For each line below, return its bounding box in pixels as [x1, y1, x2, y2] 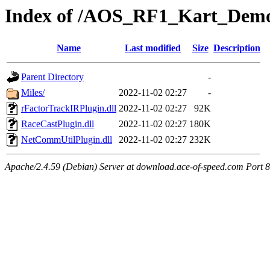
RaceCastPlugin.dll [21, 119, 94, 130]
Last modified [125, 43, 181, 54]
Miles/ [21, 87, 45, 98]
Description [213, 43, 260, 54]
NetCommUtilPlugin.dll [21, 134, 112, 145]
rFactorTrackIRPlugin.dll [21, 103, 116, 114]
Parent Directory [21, 72, 84, 83]
